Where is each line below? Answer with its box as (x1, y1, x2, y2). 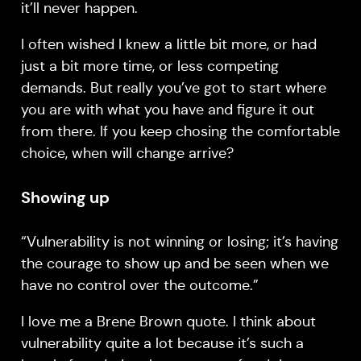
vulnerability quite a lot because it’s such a (20, 334, 304, 352)
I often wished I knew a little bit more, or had (20, 35, 317, 53)
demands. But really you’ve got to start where (20, 78, 326, 97)
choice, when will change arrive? (20, 143, 234, 162)
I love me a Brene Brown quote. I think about (20, 312, 316, 330)
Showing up (20, 187, 110, 208)
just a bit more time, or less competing (20, 56, 279, 75)
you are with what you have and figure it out (20, 100, 314, 118)
